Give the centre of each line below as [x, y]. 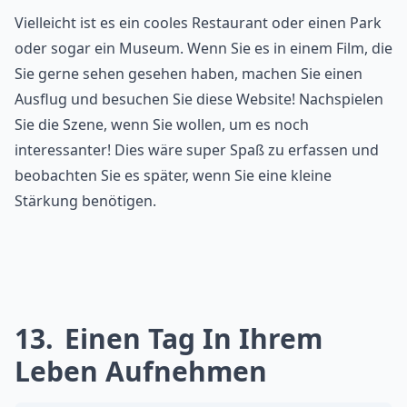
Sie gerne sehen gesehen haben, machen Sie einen [189, 74]
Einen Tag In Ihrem [190, 339]
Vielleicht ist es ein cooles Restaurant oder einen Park [198, 23]
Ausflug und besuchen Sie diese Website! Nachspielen [199, 99]
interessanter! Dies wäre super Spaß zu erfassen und [197, 150]
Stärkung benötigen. [85, 201]
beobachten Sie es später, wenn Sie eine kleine [173, 176]
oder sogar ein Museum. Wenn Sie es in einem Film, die [203, 49]
